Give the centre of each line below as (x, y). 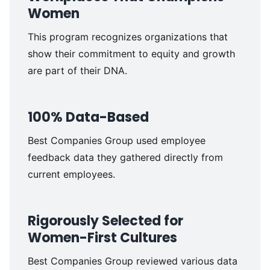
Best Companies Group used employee (116, 141)
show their (53, 54)
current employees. (71, 174)
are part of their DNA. (77, 71)
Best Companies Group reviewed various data (132, 261)
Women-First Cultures (102, 238)
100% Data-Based (88, 118)
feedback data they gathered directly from (125, 158)
